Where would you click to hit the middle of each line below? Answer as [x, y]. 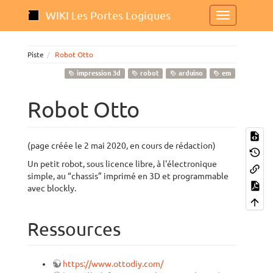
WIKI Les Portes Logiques [108, 15]
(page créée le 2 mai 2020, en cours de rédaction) [122, 146]
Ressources [74, 229]
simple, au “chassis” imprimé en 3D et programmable [128, 176]
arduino [190, 73]
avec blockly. [52, 188]
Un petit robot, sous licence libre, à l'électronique [122, 164]
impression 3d [98, 73]
